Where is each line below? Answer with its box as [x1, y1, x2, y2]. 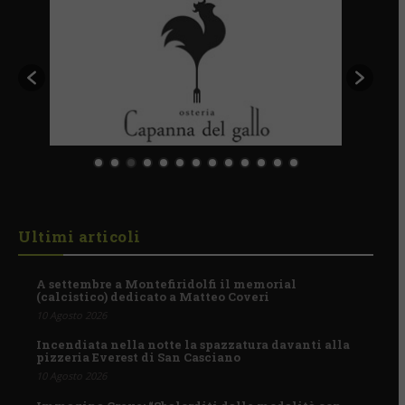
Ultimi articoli [18, 225, 141, 247]
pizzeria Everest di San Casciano [35, 349, 240, 366]
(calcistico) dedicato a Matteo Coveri [35, 287, 269, 305]
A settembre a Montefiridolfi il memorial [35, 275, 297, 292]
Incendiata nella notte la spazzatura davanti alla [35, 336, 350, 353]
